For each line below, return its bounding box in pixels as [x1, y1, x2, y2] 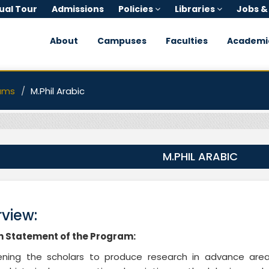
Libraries [175, 3, 217, 15]
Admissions [52, 3, 104, 15]
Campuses [97, 35, 147, 47]
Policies [118, 3, 155, 15]
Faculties [165, 35, 208, 47]
